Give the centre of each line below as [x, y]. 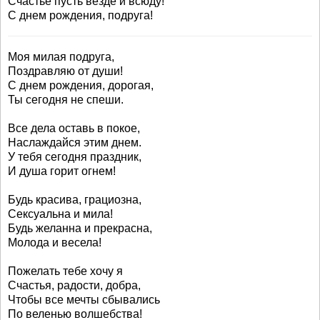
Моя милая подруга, [61, 57]
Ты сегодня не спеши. [66, 100]
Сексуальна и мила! [60, 214]
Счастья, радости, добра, [74, 285]
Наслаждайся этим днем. [75, 142]
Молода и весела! [55, 242]
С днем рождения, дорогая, [81, 85]
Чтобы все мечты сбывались [84, 300]
